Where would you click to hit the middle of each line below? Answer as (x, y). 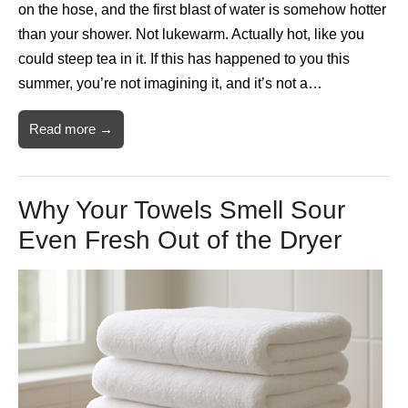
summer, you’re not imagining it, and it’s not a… (170, 84)
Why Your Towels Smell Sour (182, 210)
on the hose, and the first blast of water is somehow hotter (202, 10)
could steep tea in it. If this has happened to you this (184, 59)
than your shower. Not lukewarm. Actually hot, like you (191, 35)
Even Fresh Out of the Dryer (180, 240)
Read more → (71, 129)
